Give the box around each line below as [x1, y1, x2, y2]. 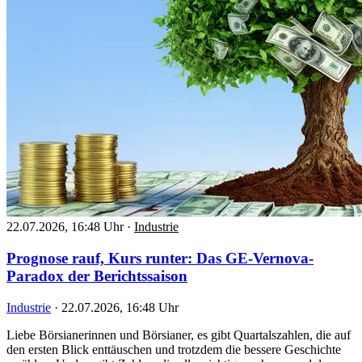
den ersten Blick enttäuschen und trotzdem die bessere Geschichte [6, 342, 341, 356]
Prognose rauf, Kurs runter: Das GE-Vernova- [6, 250, 314, 267]
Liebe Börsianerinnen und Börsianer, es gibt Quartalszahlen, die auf [6, 327, 351, 342]
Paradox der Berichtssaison [6, 267, 187, 284]
